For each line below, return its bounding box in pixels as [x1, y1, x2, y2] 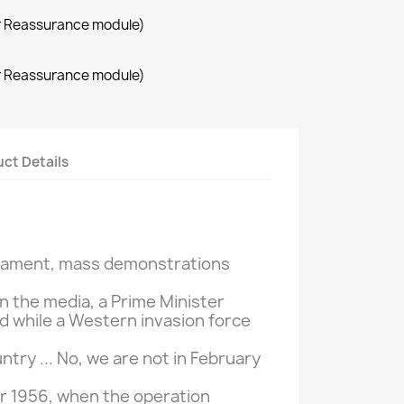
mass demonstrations [59, 252, 230, 276]
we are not [87, 347, 170, 371]
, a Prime [90, 290, 156, 314]
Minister [160, 290, 225, 314]
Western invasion [69, 309, 205, 333]
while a [13, 309, 65, 333]
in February [173, 347, 261, 371]
